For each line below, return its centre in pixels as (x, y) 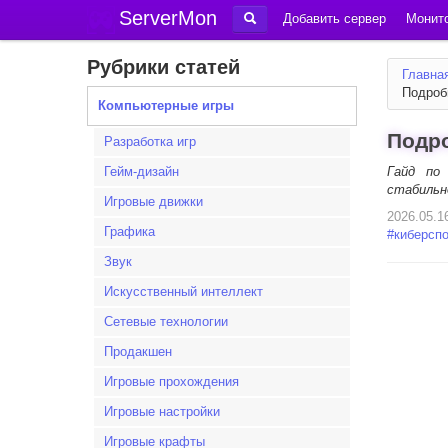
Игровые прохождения (171, 381)
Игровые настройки (162, 411)
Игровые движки (153, 201)
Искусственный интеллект (183, 291)
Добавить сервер (334, 18)
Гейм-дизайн (141, 171)
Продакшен (138, 351)
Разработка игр (150, 141)
